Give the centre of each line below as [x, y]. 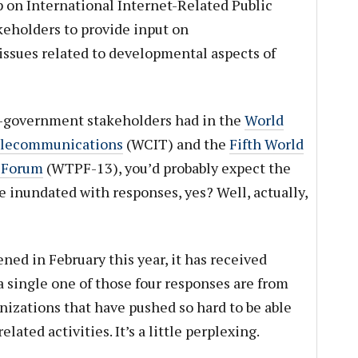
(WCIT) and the [176, 144]
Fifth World [266, 144]
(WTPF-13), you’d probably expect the [167, 168]
